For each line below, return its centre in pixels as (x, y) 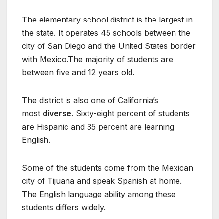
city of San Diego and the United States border (109, 46)
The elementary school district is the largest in (107, 20)
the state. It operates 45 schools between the (106, 33)
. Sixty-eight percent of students (131, 114)
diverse (57, 114)
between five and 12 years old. (78, 73)
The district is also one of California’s (90, 100)
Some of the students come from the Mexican (108, 168)
